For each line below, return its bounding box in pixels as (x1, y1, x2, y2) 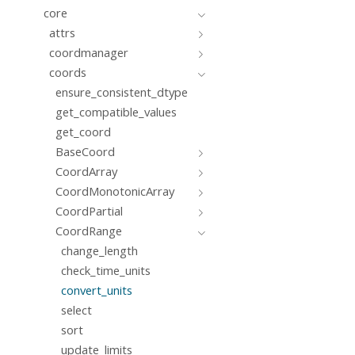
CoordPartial (55, 203, 123, 219)
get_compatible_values (55, 104, 177, 120)
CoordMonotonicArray (55, 183, 174, 200)
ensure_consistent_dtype (55, 84, 188, 101)
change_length (61, 242, 139, 259)
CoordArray (55, 163, 117, 180)
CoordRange (55, 223, 122, 239)
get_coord (55, 124, 111, 140)
